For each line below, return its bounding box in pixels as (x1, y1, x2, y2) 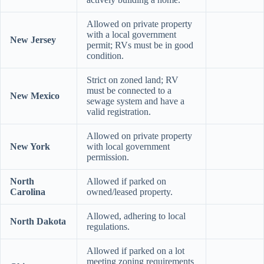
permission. (87, 151, 129, 162)
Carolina (10, 186, 45, 197)
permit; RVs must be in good (87, 39, 193, 50)
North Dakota (10, 216, 66, 226)
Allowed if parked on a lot (87, 245, 184, 256)
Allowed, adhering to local (87, 210, 186, 221)
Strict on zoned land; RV (87, 74, 179, 85)
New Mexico (10, 90, 60, 101)
